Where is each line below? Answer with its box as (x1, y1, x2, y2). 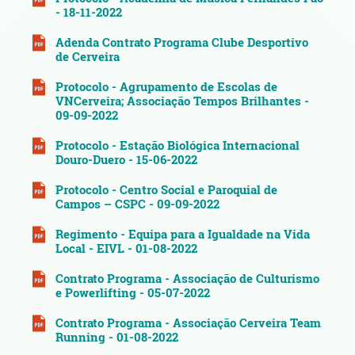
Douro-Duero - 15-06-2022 (55, 151, 197, 168)
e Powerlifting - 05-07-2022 (55, 284, 210, 301)
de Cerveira (55, 48, 120, 65)
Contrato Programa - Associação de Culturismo (55, 270, 319, 287)
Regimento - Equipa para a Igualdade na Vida (55, 226, 310, 242)
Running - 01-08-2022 (55, 329, 178, 345)
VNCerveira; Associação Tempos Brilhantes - (55, 93, 309, 109)
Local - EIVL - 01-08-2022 (55, 240, 197, 257)
